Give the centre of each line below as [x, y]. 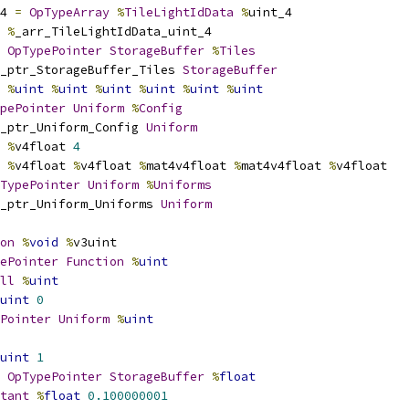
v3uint [95, 242]
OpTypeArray [69, 12]
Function [95, 262]
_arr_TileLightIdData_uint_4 [113, 31]
